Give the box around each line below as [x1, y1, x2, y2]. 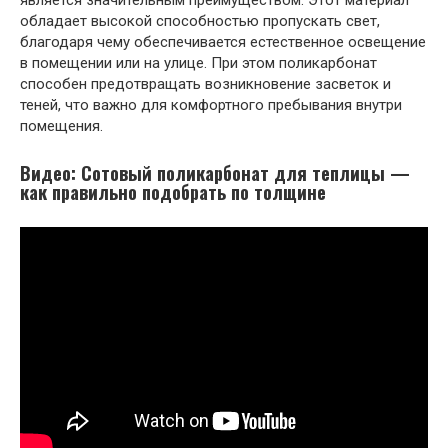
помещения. [20, 116, 103, 135]
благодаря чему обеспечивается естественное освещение [20, 32, 426, 51]
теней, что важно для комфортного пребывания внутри [20, 95, 402, 114]
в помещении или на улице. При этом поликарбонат [20, 53, 377, 72]
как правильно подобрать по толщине [20, 178, 326, 205]
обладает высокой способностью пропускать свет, [20, 11, 380, 30]
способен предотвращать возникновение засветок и [20, 74, 391, 93]
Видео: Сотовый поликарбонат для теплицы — [20, 159, 410, 186]
